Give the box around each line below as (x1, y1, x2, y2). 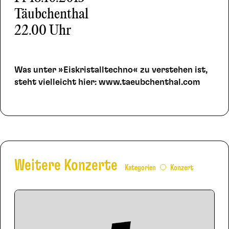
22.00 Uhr (14, 23, 71, 39)
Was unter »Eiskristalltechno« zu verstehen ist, (14, 65, 208, 75)
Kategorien (124, 163, 156, 172)
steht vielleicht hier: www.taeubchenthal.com (14, 78, 200, 87)
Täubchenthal (14, 7, 88, 23)
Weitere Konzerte (14, 156, 121, 173)
